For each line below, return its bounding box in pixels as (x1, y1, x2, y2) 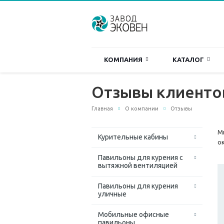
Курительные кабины (98, 133, 168, 141)
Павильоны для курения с (98, 153, 183, 162)
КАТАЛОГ (172, 56, 207, 63)
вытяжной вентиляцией (98, 161, 177, 170)
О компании (125, 105, 158, 111)
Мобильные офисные (98, 210, 169, 219)
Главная (91, 105, 113, 111)
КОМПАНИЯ (103, 56, 145, 63)
